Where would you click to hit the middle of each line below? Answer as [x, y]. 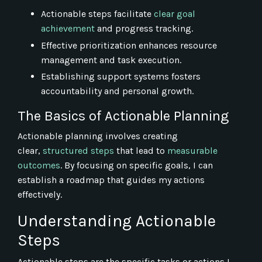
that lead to [141, 150]
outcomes [39, 165]
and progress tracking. [145, 29]
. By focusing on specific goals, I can [137, 165]
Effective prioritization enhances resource [129, 45]
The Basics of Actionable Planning [123, 116]
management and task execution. [111, 60]
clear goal [175, 14]
